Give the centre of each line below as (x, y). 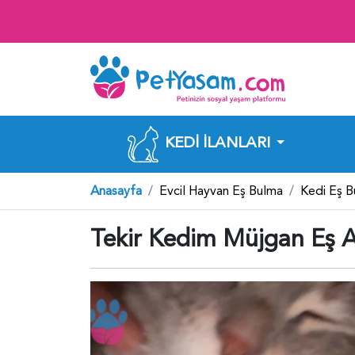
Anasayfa (116, 191)
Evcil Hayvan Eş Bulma (221, 191)
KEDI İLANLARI (218, 142)
